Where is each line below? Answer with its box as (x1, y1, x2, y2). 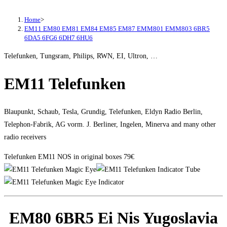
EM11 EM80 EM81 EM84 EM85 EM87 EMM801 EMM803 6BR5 (24, 24, 210, 32)
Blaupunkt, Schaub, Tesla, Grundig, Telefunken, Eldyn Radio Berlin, (4, 107, 203, 116)
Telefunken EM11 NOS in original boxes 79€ (4, 153, 134, 161)
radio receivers (4, 133, 46, 141)
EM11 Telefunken (4, 74, 126, 93)
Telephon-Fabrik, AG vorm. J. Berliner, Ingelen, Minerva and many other (4, 120, 216, 128)
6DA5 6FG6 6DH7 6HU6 (24, 33, 93, 42)
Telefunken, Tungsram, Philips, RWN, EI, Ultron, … (4, 52, 158, 60)
